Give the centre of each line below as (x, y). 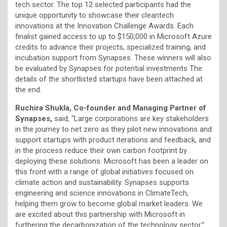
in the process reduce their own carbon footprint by (101, 150)
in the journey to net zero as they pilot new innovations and (113, 129)
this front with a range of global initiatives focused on (104, 172)
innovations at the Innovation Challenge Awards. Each (104, 26)
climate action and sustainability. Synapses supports (102, 182)
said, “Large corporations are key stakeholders (131, 118)
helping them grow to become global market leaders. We (109, 203)
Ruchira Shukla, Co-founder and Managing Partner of (111, 108)
